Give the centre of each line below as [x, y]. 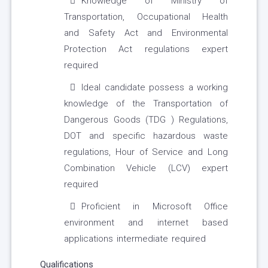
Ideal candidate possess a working [155, 88]
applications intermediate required [135, 239]
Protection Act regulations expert [146, 49]
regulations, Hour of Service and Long [146, 152]
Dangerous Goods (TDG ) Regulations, [146, 120]
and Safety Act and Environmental [146, 33]
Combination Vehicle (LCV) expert [146, 168]
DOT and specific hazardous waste [146, 136]
